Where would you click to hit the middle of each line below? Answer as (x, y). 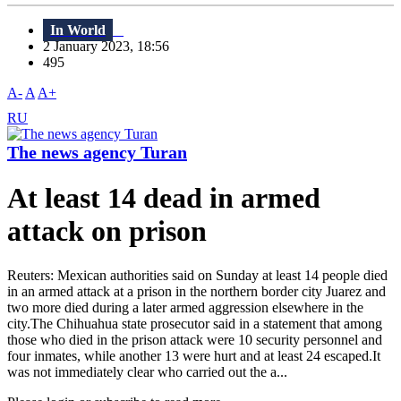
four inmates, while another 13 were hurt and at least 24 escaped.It (194, 355)
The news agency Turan (97, 153)
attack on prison (107, 231)
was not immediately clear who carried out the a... (147, 371)
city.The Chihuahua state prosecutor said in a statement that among (195, 323)
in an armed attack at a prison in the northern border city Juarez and (196, 291)
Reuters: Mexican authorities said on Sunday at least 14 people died (197, 275)
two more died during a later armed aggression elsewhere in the (185, 307)
